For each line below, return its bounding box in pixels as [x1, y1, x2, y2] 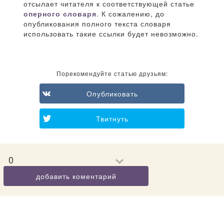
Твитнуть [95, 113, 128, 124]
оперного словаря [23, 8, 96, 19]
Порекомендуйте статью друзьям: [56, 69, 168, 78]
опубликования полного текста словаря [23, 18, 171, 29]
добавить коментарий [35, 171, 116, 181]
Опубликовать [86, 88, 138, 99]
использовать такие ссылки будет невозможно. [23, 28, 198, 39]
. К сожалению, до [96, 8, 164, 19]
